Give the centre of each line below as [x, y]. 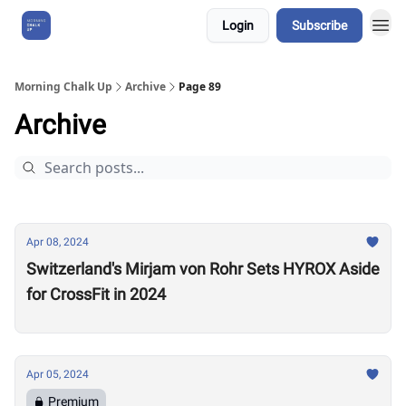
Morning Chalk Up [63, 87]
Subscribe [319, 25]
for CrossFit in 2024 [96, 294]
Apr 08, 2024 [58, 242]
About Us [95, 25]
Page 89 [200, 87]
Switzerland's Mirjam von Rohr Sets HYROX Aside [203, 269]
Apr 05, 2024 [58, 374]
